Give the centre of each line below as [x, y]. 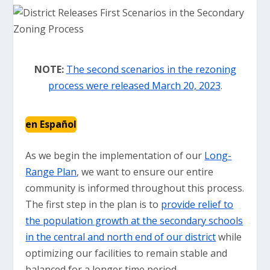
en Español [51, 124]
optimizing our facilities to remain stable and [127, 253]
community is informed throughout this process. [135, 188]
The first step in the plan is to [93, 204]
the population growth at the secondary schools [134, 221]
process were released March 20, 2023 [134, 86]
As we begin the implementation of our [115, 155]
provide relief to [197, 204]
